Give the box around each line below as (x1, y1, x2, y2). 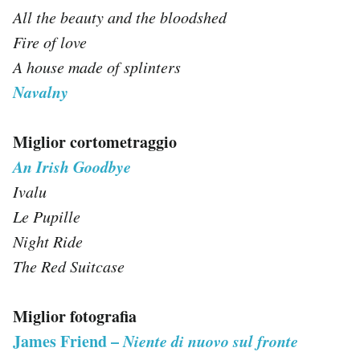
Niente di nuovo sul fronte (123, 329, 298, 352)
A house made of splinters (13, 55, 181, 77)
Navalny (13, 80, 68, 103)
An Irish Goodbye (13, 154, 131, 178)
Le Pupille (13, 205, 80, 227)
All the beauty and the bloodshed (13, 6, 227, 27)
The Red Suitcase (13, 255, 125, 276)
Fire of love (13, 31, 87, 52)
